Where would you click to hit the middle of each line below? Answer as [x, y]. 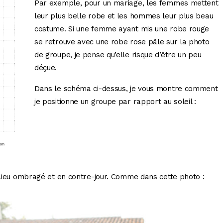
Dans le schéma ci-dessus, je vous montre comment [126, 89]
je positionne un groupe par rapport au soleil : [115, 102]
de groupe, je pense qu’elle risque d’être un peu [118, 55]
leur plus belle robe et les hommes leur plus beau [124, 16]
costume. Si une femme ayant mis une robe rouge [122, 29]
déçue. [46, 68]
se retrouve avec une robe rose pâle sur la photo [122, 42]
